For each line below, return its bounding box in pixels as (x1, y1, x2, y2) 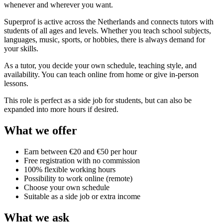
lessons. (4, 79, 28, 88)
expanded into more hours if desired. (4, 105, 118, 113)
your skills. (4, 44, 38, 53)
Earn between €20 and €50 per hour (24, 147, 137, 156)
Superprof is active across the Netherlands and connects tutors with (4, 17, 214, 26)
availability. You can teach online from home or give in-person (4, 70, 199, 79)
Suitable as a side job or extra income (24, 192, 140, 201)
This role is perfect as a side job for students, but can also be (4, 96, 192, 105)
